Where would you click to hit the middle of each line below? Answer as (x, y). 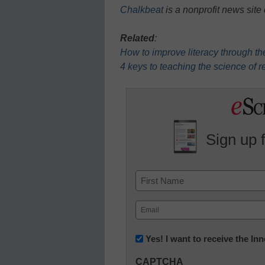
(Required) (154, 222)
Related (137, 38)
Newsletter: (160, 238)
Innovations (161, 252)
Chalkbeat (142, 9)
